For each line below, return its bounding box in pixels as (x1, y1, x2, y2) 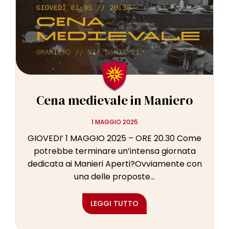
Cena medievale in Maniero (36, 91, 193, 109)
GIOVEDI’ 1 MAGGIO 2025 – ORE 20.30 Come (28, 132, 201, 145)
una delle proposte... (74, 171, 155, 183)
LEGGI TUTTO (90, 198, 139, 209)
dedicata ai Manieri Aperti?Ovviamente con (27, 158, 202, 170)
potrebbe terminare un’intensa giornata (33, 145, 196, 157)
